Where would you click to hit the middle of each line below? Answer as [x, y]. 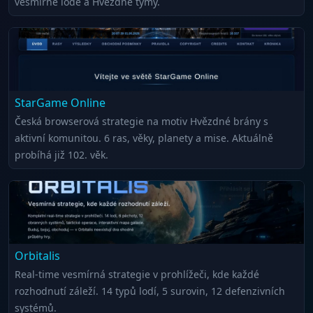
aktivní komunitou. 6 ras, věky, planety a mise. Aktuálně [144, 138]
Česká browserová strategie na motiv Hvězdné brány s [141, 121]
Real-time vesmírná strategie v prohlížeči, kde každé [137, 274]
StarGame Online [60, 102]
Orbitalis [37, 255]
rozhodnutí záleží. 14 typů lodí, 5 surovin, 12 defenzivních [150, 291]
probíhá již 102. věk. [61, 154]
